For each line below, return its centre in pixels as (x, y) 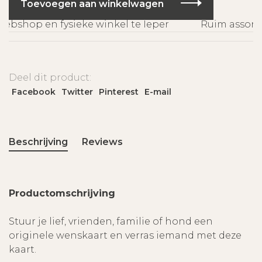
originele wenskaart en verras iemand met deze (125, 235)
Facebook (34, 92)
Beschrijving (38, 142)
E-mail (158, 92)
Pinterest (119, 92)
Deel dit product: (50, 77)
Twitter (77, 92)
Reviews (102, 142)
